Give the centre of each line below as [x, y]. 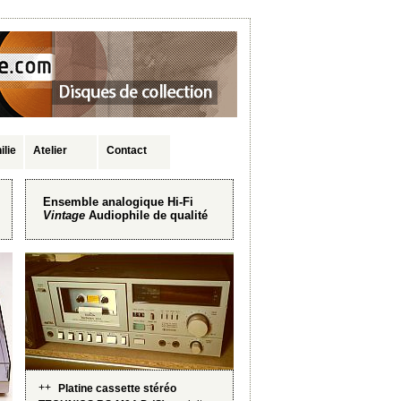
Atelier [50, 150]
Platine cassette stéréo [117, 388]
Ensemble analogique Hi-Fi [118, 202]
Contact [127, 150]
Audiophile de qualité [146, 216]
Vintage [64, 216]
